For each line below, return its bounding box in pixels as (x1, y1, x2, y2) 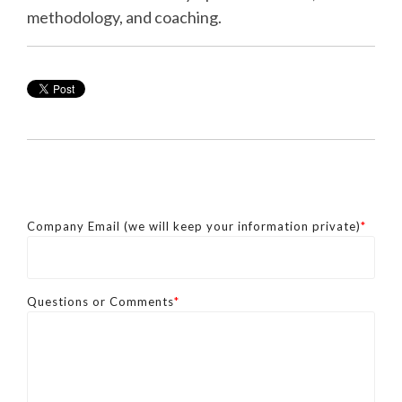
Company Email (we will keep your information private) (27, 218, 361, 233)
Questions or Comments (27, 293, 174, 309)
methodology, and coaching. (27, 6, 222, 27)
